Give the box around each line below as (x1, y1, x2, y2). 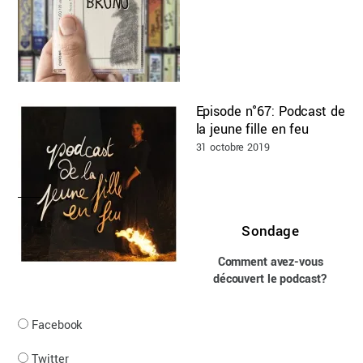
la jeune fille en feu (195, 119, 309, 139)
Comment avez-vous (217, 253, 323, 271)
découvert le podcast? (212, 270, 328, 288)
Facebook (32, 317, 83, 335)
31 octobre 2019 (195, 139, 270, 155)
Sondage (241, 221, 299, 242)
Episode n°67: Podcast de (195, 101, 345, 121)
